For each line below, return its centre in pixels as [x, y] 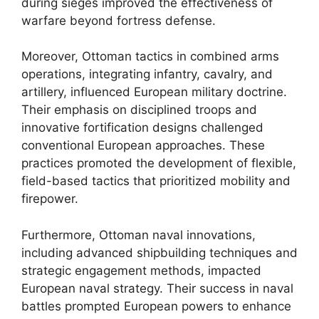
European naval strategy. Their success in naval [157, 288]
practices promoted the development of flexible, [159, 163]
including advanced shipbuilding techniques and [159, 252]
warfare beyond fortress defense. [119, 20]
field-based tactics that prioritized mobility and [156, 181]
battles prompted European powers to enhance [156, 306]
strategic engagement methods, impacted [141, 270]
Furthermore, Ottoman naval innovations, [138, 235]
